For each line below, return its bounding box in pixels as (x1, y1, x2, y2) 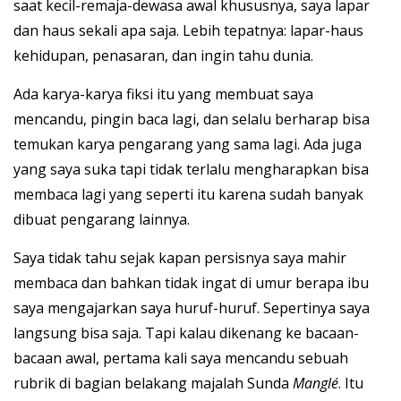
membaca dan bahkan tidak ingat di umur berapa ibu (13, 273, 369, 294)
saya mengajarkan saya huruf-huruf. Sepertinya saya (13, 298, 370, 319)
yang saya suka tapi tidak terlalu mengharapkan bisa (13, 159, 369, 180)
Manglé (293, 373, 338, 394)
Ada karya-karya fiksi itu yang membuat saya (13, 84, 313, 105)
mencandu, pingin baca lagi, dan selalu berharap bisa (13, 109, 370, 130)
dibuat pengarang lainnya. (13, 209, 190, 230)
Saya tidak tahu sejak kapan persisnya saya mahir (13, 248, 346, 269)
